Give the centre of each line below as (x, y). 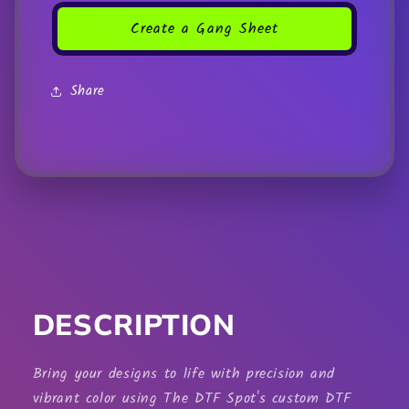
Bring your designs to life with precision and (184, 374)
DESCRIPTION (134, 324)
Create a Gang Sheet (204, 28)
